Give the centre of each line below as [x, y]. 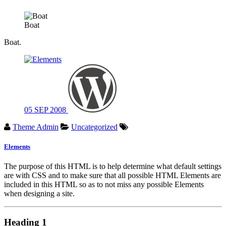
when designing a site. [39, 194]
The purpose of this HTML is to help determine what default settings [113, 166]
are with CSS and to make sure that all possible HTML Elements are [112, 176]
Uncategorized [94, 127]
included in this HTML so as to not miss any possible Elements [104, 185]
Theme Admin [36, 127]
